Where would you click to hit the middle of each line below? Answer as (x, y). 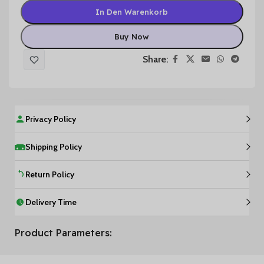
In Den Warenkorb (132, 11)
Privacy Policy (51, 119)
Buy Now (132, 36)
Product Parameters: (63, 232)
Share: (155, 60)
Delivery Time (51, 202)
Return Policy (50, 174)
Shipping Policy (54, 146)
